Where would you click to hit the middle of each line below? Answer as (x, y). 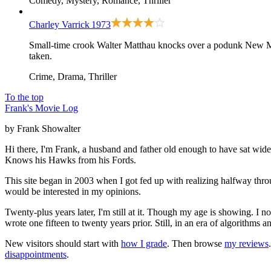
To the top (24, 97)
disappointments (36, 255)
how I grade (144, 244)
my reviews (247, 244)
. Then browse (196, 244)
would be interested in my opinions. (73, 192)
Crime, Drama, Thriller (73, 77)
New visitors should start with (63, 244)
